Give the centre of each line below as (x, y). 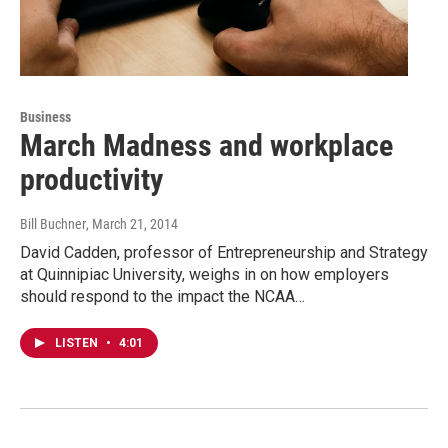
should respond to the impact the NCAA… (162, 296)
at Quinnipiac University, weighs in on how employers (204, 274)
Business (45, 116)
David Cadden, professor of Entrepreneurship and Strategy (224, 252)
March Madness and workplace (206, 145)
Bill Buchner (53, 223)
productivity (91, 179)
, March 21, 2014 (132, 223)
